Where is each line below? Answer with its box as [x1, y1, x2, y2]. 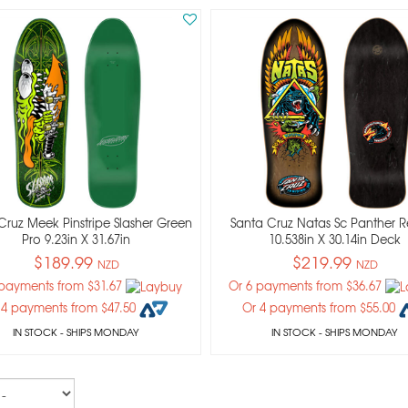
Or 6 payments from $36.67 [228, 277, 385, 294]
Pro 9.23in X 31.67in [22, 230, 130, 248]
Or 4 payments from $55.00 [241, 299, 399, 317]
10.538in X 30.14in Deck [269, 230, 402, 248]
